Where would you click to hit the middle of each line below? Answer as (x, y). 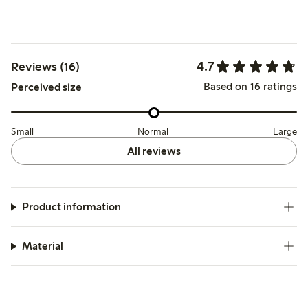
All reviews (154, 151)
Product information (71, 207)
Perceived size (46, 87)
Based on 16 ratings (250, 86)
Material (42, 246)
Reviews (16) (45, 66)
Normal (153, 132)
